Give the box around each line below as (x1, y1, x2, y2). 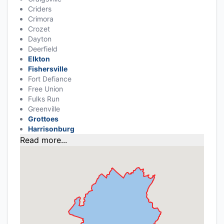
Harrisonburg (28, 124, 74, 133)
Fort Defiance (28, 74, 71, 83)
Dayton (28, 34, 51, 43)
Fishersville (28, 64, 67, 73)
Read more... (20, 135, 67, 145)
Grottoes (28, 114, 58, 123)
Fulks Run (28, 94, 59, 103)
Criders (28, 4, 51, 13)
